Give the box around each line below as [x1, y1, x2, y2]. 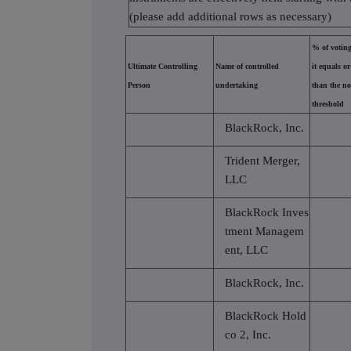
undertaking [215, 80, 258, 89]
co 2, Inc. [225, 327, 271, 341]
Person [128, 80, 150, 89]
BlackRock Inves [225, 205, 309, 219]
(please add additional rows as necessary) [129, 10, 332, 24]
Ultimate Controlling [128, 61, 197, 71]
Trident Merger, [225, 154, 300, 167]
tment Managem [225, 224, 304, 237]
